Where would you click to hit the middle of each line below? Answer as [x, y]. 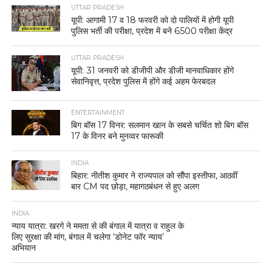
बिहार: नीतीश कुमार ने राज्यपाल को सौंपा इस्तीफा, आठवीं [155, 176]
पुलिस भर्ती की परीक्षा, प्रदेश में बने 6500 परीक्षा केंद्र [152, 31]
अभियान [23, 248]
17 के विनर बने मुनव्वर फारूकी [117, 136]
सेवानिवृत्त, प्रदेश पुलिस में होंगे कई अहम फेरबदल [144, 81]
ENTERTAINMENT [98, 113]
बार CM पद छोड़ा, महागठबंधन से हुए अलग [135, 187]
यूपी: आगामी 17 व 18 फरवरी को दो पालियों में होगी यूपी [153, 20]
